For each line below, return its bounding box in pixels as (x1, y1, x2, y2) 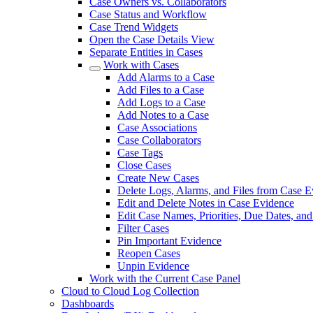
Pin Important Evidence (117, 235, 221, 247)
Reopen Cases (117, 247, 180, 259)
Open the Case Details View (89, 34, 214, 45)
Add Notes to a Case (117, 109, 209, 121)
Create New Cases (117, 172, 199, 184)
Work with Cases (103, 59, 179, 71)
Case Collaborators (117, 134, 201, 146)
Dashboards (61, 298, 114, 310)
